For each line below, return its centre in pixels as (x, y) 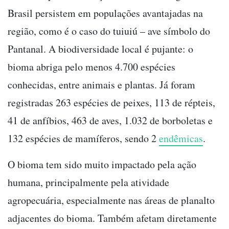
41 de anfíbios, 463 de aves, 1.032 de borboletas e (110, 121)
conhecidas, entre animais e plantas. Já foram (101, 85)
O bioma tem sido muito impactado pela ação (102, 165)
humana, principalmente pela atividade (88, 182)
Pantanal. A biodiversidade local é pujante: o (100, 49)
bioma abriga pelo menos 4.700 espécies (91, 67)
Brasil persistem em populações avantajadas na (105, 13)
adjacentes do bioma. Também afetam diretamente (112, 218)
